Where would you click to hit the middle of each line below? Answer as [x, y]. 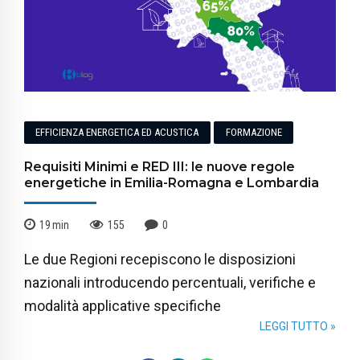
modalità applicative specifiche [123, 305]
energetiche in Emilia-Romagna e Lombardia [172, 183]
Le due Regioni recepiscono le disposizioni [160, 259]
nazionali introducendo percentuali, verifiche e [170, 282]
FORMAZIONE [254, 133]
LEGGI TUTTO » [298, 326]
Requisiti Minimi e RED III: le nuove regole [160, 167]
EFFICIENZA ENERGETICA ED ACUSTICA [117, 133]
